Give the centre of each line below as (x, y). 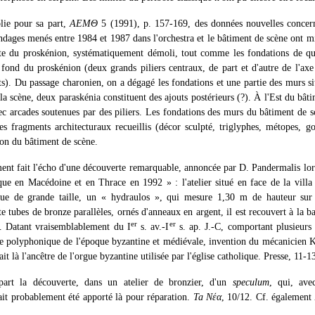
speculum (251, 282)
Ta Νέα (207, 297)
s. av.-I (153, 227)
